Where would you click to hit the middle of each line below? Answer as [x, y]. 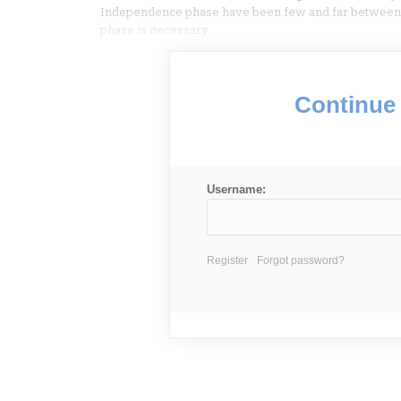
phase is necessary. [155, 30]
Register [227, 261]
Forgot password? [300, 261]
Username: [236, 190]
